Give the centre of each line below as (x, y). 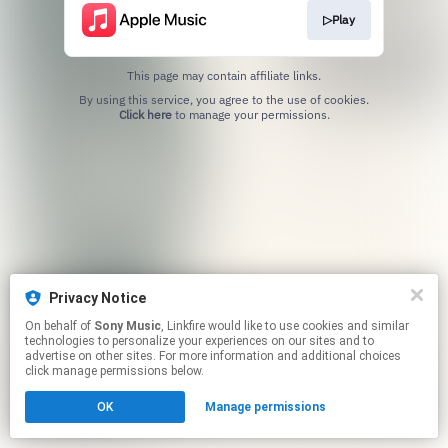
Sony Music (127, 326)
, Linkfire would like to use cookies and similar (184, 326)
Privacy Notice (97, 298)
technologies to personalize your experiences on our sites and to (199, 341)
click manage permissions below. (114, 371)
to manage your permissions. (250, 114)
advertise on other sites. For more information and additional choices (213, 356)
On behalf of (59, 326)
